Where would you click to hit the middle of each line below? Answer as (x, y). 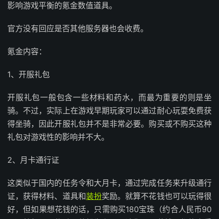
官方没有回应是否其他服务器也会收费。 (78, 28)
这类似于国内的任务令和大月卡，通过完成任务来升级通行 (109, 183)
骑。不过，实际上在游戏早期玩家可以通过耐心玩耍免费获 (109, 110)
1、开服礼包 (29, 74)
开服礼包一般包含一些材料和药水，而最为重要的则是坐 (109, 97)
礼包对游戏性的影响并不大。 (58, 137)
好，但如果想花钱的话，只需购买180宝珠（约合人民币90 (109, 209)
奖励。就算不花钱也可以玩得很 (157, 196)
